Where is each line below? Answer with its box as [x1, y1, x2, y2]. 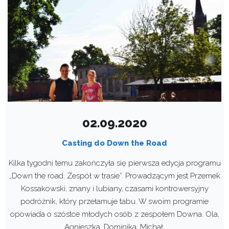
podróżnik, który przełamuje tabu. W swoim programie [20, 197, 209, 207]
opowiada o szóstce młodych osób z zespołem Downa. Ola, [10, 210, 219, 219]
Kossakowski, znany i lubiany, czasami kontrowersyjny [20, 184, 209, 194]
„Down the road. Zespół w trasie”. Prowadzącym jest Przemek [9, 171, 220, 181]
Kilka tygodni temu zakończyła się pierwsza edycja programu [8, 158, 221, 168]
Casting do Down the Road [62, 139, 167, 148]
